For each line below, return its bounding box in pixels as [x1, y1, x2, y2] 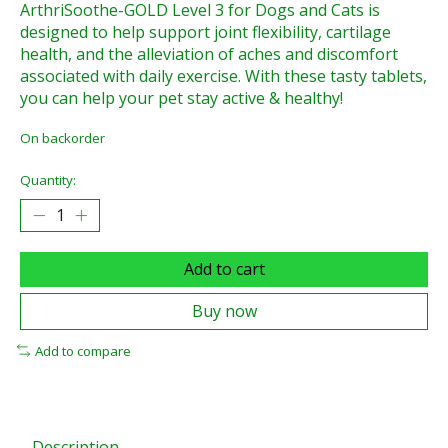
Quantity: [20, 170, 76, 189]
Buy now [191, 299, 257, 322]
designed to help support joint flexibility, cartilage [20, 21, 391, 44]
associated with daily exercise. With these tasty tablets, [20, 65, 427, 88]
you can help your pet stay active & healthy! [20, 87, 343, 110]
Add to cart [183, 257, 265, 280]
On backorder [20, 129, 105, 148]
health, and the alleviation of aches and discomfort [20, 43, 398, 66]
